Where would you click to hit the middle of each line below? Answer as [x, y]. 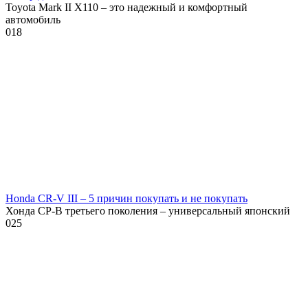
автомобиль [33, 19]
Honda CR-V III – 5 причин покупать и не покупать [126, 198]
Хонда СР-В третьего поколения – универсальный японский [148, 210]
